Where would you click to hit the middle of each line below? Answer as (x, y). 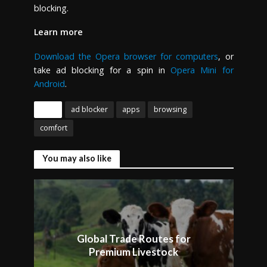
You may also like (77, 159)
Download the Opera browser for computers (126, 57)
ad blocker (89, 110)
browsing (170, 110)
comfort (53, 128)
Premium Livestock (133, 252)
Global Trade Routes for (133, 239)
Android (49, 84)
